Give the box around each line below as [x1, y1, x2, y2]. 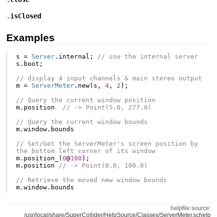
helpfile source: [170, 205, 211, 212]
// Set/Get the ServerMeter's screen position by [15, 140, 198, 148]
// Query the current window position [15, 96, 155, 104]
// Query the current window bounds [15, 118, 148, 126]
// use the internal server [97, 53, 198, 61]
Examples [6, 31, 55, 44]
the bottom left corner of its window [15, 147, 155, 155]
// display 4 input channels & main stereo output [15, 75, 202, 82]
